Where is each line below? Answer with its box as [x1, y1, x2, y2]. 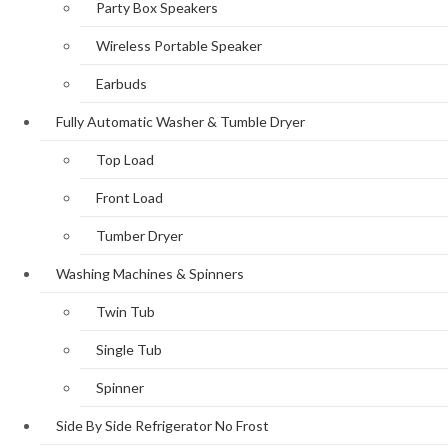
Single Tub [96, 341, 162, 359]
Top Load [96, 151, 154, 169]
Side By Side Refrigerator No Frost [56, 417, 269, 435]
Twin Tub [96, 303, 155, 321]
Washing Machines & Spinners [56, 265, 244, 283]
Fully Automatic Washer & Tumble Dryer [56, 113, 305, 131]
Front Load [96, 189, 163, 207]
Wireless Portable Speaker [96, 37, 262, 55]
